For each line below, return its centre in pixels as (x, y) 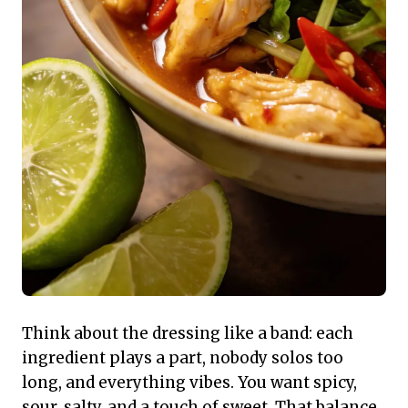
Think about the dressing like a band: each (188, 334)
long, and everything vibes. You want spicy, (189, 383)
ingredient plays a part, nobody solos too (183, 358)
